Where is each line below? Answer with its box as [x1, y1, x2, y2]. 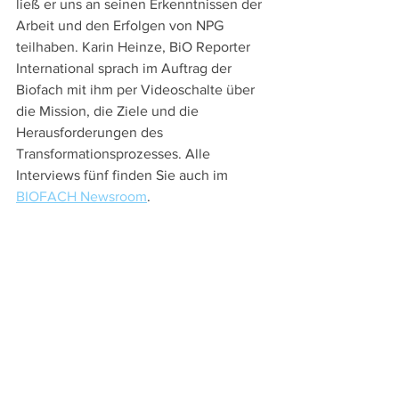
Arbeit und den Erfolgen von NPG [16, 18, 227, 33]
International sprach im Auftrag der [16, 61, 235, 76]
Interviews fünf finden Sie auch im [16, 167, 232, 183]
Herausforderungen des [16, 125, 167, 140]
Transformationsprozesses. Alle [16, 146, 214, 161]
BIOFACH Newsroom [16, 189, 147, 204]
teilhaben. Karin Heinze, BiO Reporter [16, 39, 254, 54]
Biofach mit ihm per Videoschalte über [16, 82, 258, 97]
